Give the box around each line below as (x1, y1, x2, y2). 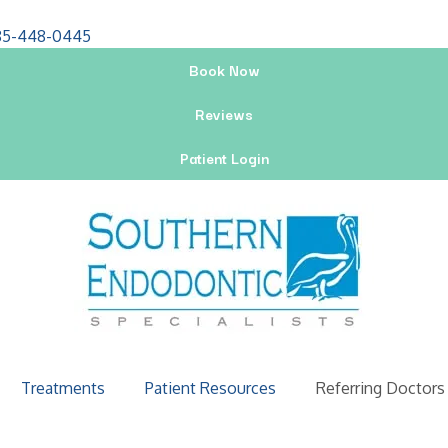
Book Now (188, 58, 260, 81)
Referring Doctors (316, 378, 445, 398)
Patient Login (179, 146, 269, 169)
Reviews (195, 102, 253, 125)
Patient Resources (145, 378, 276, 398)
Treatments (21, 378, 105, 398)
